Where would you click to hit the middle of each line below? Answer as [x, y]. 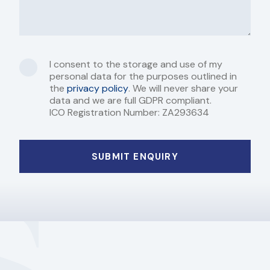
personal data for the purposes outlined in [143, 77]
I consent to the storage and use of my [136, 64]
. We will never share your [183, 89]
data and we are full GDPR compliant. [132, 101]
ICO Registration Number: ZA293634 [129, 113]
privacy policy [98, 89]
